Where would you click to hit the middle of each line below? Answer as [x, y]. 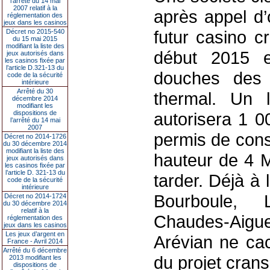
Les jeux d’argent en [35, 234]
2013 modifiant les [35, 257]
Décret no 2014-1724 [35, 196]
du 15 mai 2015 [35, 39]
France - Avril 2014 [35, 241]
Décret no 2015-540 [35, 31]
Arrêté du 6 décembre [35, 250]
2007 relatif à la [35, 8]
